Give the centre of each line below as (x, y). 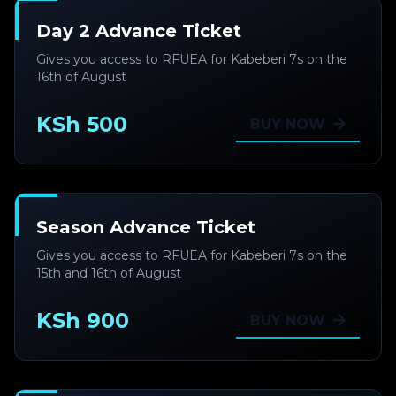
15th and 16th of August (109, 273)
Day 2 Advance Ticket (139, 31)
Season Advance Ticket (146, 227)
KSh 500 (82, 124)
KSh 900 (83, 320)
